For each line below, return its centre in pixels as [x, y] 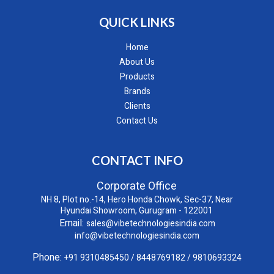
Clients [137, 106]
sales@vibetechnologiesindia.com [150, 224]
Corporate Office [137, 187]
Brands [137, 92]
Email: [72, 224]
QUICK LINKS [137, 22]
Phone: [48, 258]
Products [137, 77]
